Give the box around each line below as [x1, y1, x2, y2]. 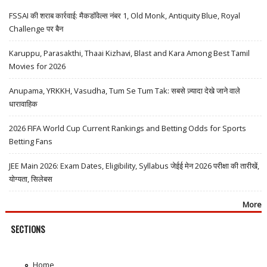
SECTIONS [10, 222, 45, 235]
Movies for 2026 [9, 60, 66, 72]
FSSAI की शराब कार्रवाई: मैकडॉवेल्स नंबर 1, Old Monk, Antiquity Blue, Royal [9, 10, 241, 21]
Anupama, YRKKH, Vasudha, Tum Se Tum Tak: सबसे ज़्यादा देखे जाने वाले [9, 85, 241, 96]
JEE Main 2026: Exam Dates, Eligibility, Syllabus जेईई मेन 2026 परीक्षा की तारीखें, [9, 160, 260, 171]
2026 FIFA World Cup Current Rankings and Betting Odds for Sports [9, 122, 247, 133]
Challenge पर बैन [9, 23, 64, 34]
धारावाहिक [9, 98, 38, 109]
